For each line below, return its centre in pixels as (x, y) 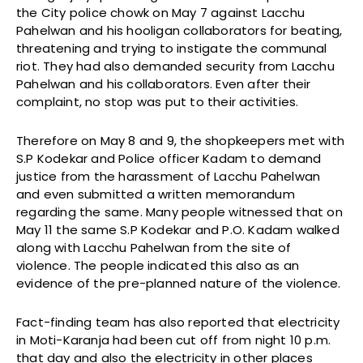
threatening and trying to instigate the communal (172, 48)
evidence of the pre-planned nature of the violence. (179, 283)
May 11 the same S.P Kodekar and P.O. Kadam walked (178, 229)
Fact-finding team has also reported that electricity (178, 322)
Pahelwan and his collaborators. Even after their (164, 83)
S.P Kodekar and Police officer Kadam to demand (169, 158)
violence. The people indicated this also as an (158, 265)
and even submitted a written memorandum (156, 194)
